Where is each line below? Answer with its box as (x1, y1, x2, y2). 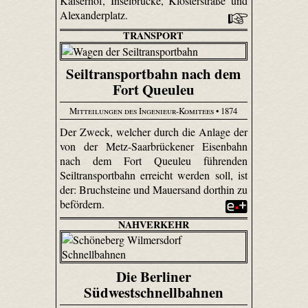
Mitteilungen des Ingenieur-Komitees (69, 104, 214, 118)
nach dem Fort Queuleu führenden (59, 153, 248, 168)
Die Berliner (115, 266, 191, 287)
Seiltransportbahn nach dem (66, 63, 241, 84)
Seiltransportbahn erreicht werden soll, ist (59, 167, 248, 182)
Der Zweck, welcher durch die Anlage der (59, 124, 248, 139)
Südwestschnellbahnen (83, 282, 223, 303)
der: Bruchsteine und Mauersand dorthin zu (59, 181, 248, 197)
